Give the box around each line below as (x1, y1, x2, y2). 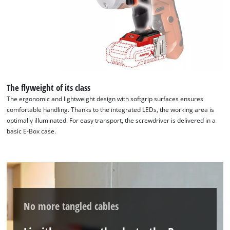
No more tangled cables (24, 198, 119, 213)
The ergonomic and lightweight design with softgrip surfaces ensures (7, 95, 204, 103)
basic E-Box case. (7, 127, 56, 136)
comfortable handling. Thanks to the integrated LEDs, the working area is (7, 106, 215, 114)
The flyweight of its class (7, 82, 91, 94)
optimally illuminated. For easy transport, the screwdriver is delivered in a (7, 117, 216, 125)
